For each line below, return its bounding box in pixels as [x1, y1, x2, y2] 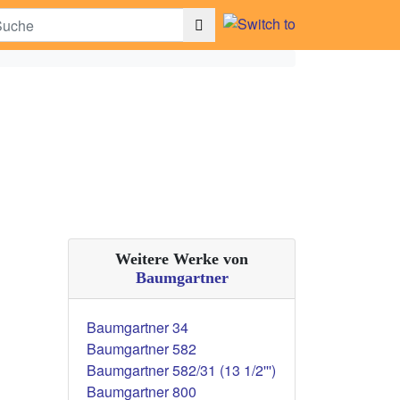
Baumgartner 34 [87, 317, 188, 337]
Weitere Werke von [115, 250, 248, 268]
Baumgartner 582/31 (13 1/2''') [87, 360, 276, 380]
